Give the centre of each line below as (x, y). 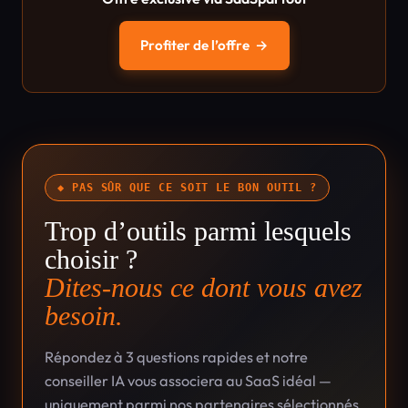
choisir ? (91, 260)
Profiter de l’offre (194, 45)
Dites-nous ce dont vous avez (204, 288)
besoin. (84, 316)
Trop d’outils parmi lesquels (198, 231)
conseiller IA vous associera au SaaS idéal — (188, 381)
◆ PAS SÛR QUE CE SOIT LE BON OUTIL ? (188, 188)
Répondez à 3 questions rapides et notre (176, 357)
